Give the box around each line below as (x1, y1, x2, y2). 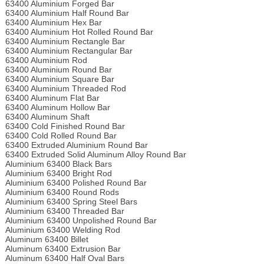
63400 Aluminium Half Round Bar (5, 8, 129, 18)
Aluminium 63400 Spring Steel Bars (5, 197, 137, 207)
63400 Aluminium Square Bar (5, 74, 114, 84)
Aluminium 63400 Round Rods (5, 187, 119, 197)
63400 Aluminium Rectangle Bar (5, 37, 125, 47)
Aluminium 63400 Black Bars (5, 159, 112, 169)
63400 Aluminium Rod (5, 55, 87, 65)
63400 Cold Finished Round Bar (5, 121, 125, 131)
